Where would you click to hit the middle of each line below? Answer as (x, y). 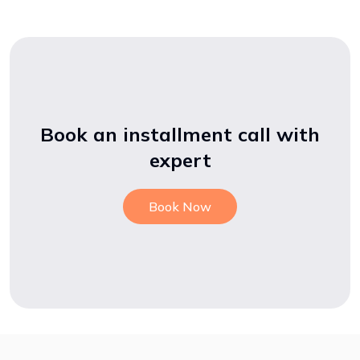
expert (180, 160)
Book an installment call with (180, 134)
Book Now (180, 207)
